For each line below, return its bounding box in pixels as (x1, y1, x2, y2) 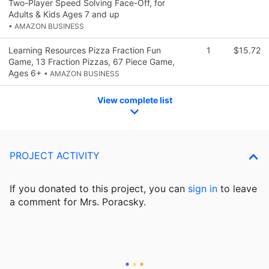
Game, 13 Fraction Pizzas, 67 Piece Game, (8, 56, 175, 67)
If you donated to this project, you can (10, 183, 188, 195)
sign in (188, 183, 217, 195)
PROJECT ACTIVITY (10, 150, 100, 162)
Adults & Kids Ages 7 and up (8, 8, 119, 19)
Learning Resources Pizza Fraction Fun (8, 44, 161, 55)
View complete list (97, 94, 172, 105)
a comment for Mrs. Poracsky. (10, 196, 146, 208)
